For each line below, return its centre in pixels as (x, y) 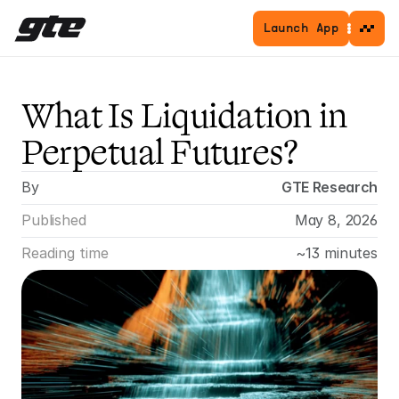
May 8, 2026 (336, 220)
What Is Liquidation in (185, 116)
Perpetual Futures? (160, 153)
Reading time (65, 253)
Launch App (301, 28)
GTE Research (329, 187)
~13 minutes (336, 253)
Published (54, 220)
